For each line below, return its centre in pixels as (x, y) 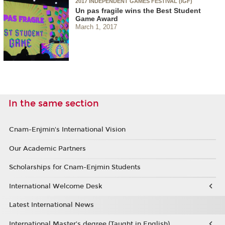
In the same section (54, 103)
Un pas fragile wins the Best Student (138, 10)
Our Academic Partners (47, 148)
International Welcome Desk (55, 186)
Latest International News (51, 205)
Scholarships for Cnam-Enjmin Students (75, 167)
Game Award (97, 18)
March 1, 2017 (96, 27)
